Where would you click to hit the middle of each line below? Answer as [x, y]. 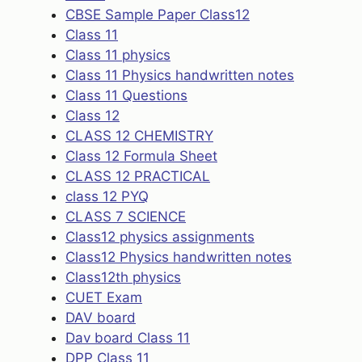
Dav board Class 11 [128, 338]
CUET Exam [104, 298]
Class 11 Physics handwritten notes [180, 76]
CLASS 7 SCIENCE [126, 217]
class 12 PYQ [107, 197]
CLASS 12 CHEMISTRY [139, 136]
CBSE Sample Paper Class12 [158, 15]
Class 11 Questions [126, 96]
